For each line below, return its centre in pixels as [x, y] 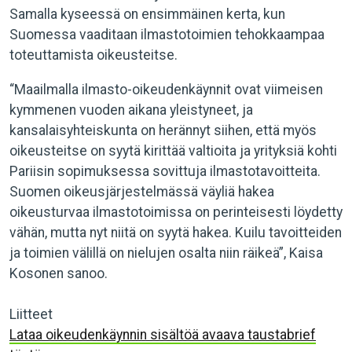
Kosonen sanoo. [59, 273]
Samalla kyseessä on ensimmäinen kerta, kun [147, 14]
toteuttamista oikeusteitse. [93, 55]
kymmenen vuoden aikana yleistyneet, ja [131, 110]
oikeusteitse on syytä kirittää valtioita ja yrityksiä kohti [173, 151]
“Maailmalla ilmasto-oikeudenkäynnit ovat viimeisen [166, 90]
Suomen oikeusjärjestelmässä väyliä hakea [142, 192]
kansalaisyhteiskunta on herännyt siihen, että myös [163, 130]
